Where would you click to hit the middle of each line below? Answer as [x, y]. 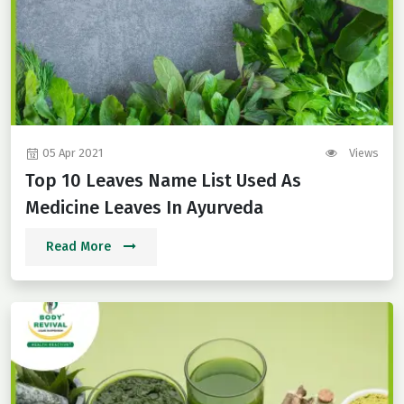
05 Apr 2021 [71, 153]
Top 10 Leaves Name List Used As [163, 181]
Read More [80, 247]
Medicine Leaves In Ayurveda [144, 208]
